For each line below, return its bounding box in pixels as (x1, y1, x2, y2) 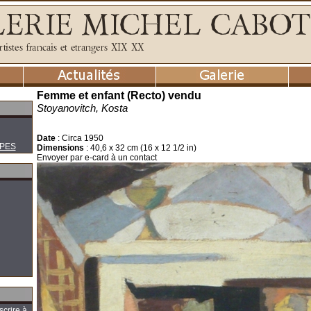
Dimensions (37, 143, 84, 153)
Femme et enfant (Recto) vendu (37, 90, 201, 101)
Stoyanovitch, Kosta (37, 102, 128, 114)
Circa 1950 (62, 133, 103, 143)
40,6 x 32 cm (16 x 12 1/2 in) (90, 143, 196, 153)
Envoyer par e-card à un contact (37, 153, 157, 162)
